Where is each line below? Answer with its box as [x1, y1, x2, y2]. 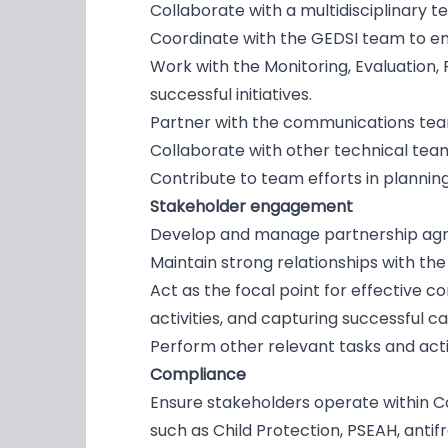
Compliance [150, 363, 250, 387]
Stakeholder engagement [150, 195, 353, 219]
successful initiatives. [150, 83, 312, 107]
